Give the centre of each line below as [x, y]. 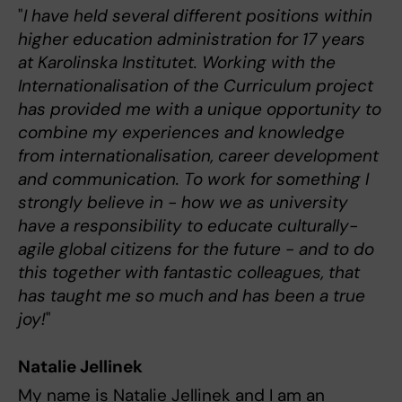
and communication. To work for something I [193, 179]
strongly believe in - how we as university [183, 202]
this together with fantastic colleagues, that [189, 272]
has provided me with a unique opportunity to [200, 109]
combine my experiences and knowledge [181, 132]
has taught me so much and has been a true [192, 295]
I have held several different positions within [198, 15]
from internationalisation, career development [198, 155]
